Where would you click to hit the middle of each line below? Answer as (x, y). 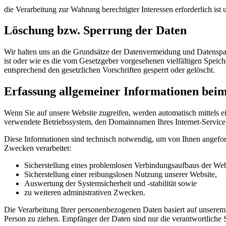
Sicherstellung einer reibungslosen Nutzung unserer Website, (121, 175)
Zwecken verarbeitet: (38, 148)
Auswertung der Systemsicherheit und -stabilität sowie (110, 184)
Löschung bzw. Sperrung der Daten (95, 31)
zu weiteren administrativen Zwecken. (85, 193)
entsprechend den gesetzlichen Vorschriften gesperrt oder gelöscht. (109, 70)
